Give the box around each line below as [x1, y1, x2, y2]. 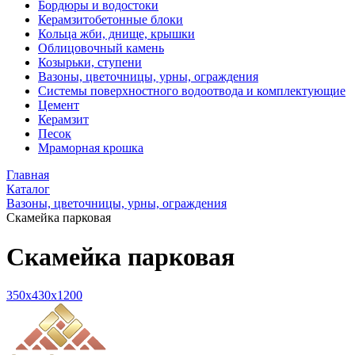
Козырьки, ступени [38, 55, 142, 70]
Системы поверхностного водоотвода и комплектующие [38, 84, 345, 98]
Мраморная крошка [38, 141, 143, 155]
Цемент [38, 98, 79, 113]
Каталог [6, 182, 50, 197]
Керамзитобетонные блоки [38, 13, 183, 27]
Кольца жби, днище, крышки [38, 27, 195, 41]
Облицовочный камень [38, 41, 164, 55]
